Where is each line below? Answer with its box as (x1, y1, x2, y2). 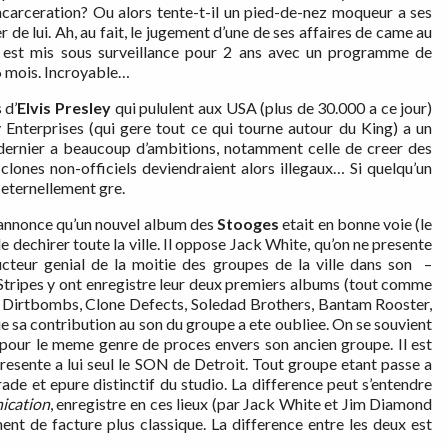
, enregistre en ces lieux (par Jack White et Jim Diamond (49, 394, 433, 414)
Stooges (217, 214, 283, 234)
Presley (55, 98, 115, 118)
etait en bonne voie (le (282, 214, 433, 234)
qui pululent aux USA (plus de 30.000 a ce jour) (114, 98, 433, 118)
